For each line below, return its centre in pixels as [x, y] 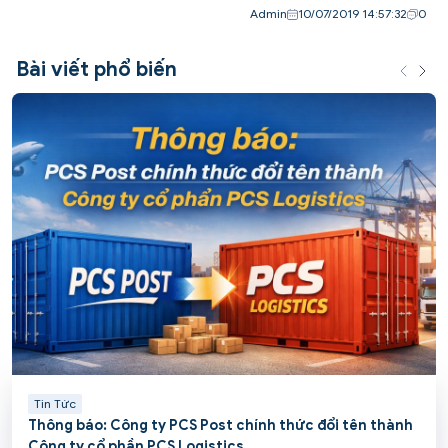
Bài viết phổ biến [96, 69]
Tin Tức [55, 404]
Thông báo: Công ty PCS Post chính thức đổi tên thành [220, 426]
